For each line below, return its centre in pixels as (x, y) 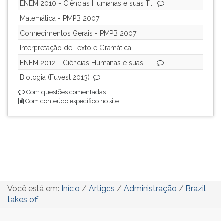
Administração (150, 189)
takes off (23, 200)
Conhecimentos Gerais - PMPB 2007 (78, 33)
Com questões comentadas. (66, 92)
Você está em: (34, 189)
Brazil (196, 189)
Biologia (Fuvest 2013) (55, 77)
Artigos (102, 189)
